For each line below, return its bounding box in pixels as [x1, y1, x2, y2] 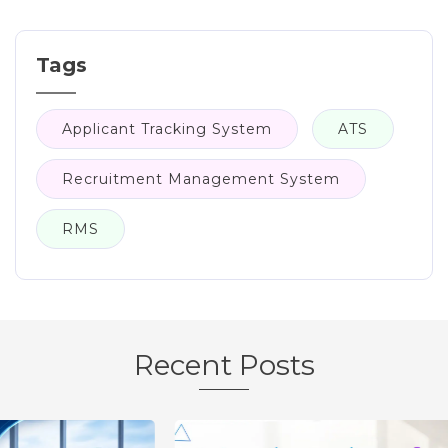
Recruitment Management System [62, 170, 340, 189]
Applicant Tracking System [62, 120, 272, 139]
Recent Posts [133, 348, 315, 383]
